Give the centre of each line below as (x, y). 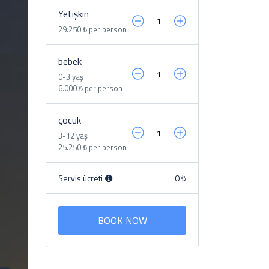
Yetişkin (74, 14)
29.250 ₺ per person (92, 29)
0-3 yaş (71, 77)
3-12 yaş (73, 135)
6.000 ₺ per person (90, 88)
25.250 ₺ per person (92, 147)
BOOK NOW (122, 220)
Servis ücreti (81, 178)
